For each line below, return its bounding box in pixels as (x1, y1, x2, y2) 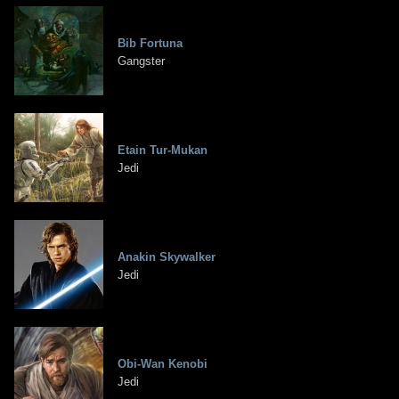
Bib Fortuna (118, 37, 183, 51)
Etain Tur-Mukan (118, 143, 208, 158)
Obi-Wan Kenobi (118, 357, 208, 371)
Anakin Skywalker (118, 250, 216, 265)
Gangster (118, 54, 165, 69)
